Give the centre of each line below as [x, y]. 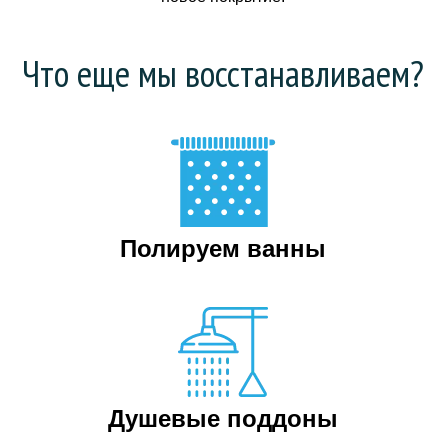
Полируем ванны [223, 248]
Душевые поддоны [223, 418]
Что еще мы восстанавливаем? [223, 73]
